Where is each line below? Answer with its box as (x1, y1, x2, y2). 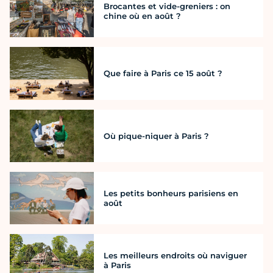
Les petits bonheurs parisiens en (104, 188, 238, 198)
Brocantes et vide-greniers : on (104, 1, 230, 12)
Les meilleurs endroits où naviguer (104, 250, 247, 261)
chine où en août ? (104, 11, 181, 21)
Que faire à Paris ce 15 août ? (104, 68, 222, 79)
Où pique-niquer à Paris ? (104, 130, 209, 141)
